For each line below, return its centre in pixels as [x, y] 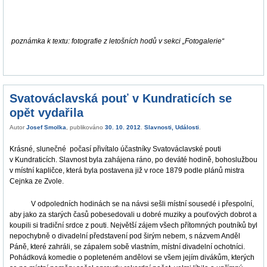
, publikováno [86, 127]
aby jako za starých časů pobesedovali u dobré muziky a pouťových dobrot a [133, 214]
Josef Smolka [46, 127]
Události [187, 127]
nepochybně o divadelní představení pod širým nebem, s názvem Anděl [125, 236]
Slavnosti [158, 127]
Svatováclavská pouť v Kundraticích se [121, 98]
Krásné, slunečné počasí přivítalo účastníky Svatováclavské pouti [115, 149]
